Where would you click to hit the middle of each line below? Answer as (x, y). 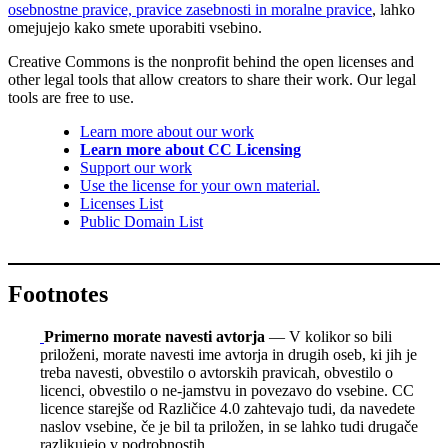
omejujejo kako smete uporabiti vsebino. (135, 28)
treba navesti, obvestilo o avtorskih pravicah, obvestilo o (216, 372)
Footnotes (58, 294)
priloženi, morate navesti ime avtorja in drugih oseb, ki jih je (228, 354)
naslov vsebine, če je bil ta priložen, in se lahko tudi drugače (229, 426)
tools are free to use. (71, 98)
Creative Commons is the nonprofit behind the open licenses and (211, 62)
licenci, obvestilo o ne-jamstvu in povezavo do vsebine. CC (227, 390)
